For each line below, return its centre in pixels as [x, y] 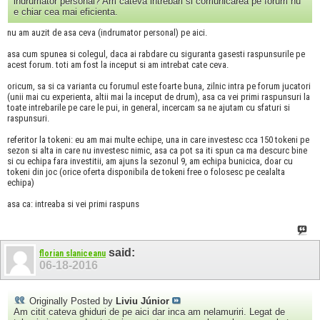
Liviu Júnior [142, 301]
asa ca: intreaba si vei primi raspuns [73, 204]
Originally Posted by [71, 301]
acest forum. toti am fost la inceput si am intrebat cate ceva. [118, 65]
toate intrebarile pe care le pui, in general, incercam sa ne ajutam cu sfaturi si [149, 108]
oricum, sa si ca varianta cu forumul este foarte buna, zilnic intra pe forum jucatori [159, 86]
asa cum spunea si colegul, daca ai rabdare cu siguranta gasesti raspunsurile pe [156, 54]
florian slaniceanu [72, 254]
